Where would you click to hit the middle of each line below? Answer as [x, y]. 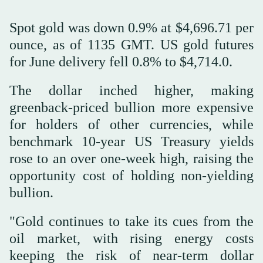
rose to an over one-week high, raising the [131, 159]
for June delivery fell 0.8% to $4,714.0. [121, 62]
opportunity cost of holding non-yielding [131, 176]
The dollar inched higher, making [131, 91]
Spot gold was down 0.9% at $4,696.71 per [131, 28]
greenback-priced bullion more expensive [131, 108]
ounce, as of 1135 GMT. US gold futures [131, 45]
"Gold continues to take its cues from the [131, 222]
